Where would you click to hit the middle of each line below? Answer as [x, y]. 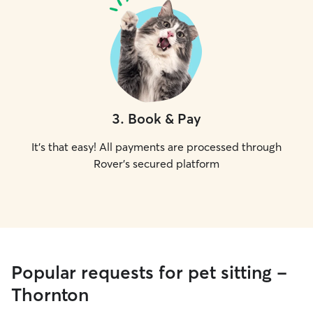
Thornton [50, 295]
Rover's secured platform [156, 163]
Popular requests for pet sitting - [149, 272]
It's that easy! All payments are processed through [156, 147]
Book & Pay [165, 118]
